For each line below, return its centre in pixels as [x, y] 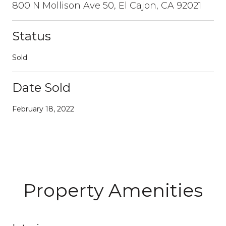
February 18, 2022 [43, 109]
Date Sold [41, 87]
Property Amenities [113, 190]
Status [32, 36]
